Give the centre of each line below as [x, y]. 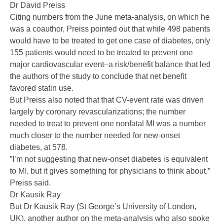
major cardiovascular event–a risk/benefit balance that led [110, 65]
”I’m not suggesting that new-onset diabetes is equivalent [109, 159]
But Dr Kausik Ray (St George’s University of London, [103, 207]
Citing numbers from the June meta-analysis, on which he [110, 17]
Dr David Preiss [37, 5]
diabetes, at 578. [39, 147]
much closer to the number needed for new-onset [95, 136]
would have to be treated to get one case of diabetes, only [110, 41]
